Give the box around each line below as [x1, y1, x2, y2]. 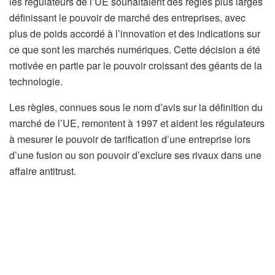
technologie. [9, 74, 63, 89]
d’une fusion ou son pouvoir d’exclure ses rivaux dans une [9, 148, 261, 163]
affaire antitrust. [9, 164, 76, 179]
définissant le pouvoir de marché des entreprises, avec [9, 10, 246, 25]
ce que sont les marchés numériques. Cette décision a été [9, 42, 260, 57]
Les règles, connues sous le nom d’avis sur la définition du [9, 100, 263, 115]
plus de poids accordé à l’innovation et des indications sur [9, 26, 260, 41]
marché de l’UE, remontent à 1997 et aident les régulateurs [9, 116, 265, 131]
